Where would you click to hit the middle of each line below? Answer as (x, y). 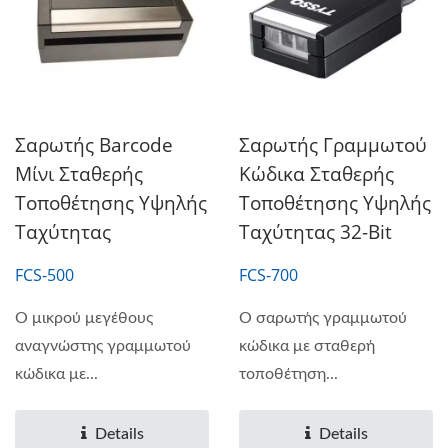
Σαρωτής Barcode (94, 144)
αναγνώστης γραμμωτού (103, 345)
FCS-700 (268, 274)
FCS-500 (44, 274)
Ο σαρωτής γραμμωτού (323, 317)
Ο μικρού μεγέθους (84, 317)
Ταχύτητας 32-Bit (315, 231)
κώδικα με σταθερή (307, 345)
